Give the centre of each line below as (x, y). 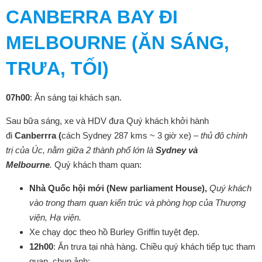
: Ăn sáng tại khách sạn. (76, 97)
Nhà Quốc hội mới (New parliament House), (119, 188)
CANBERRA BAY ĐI (92, 17)
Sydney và (177, 150)
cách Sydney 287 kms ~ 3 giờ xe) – (131, 135)
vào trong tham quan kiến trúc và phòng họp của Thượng (137, 203)
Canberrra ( (38, 135)
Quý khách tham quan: (98, 165)
